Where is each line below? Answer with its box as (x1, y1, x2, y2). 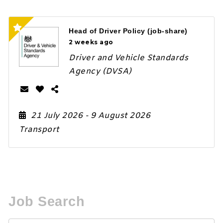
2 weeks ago (69, 38, 113, 46)
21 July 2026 (31, 111, 85, 121)
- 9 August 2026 (85, 111, 151, 121)
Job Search (8, 194, 85, 209)
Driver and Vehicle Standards (69, 53, 189, 64)
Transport (19, 124, 59, 135)
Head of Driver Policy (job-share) (69, 26, 188, 35)
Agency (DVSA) (69, 66, 132, 77)
